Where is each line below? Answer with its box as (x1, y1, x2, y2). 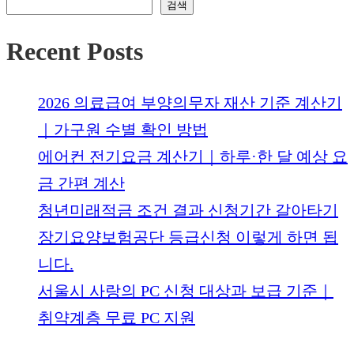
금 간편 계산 (38, 174, 125, 192)
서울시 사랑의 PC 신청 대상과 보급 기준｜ (38, 281, 333, 299)
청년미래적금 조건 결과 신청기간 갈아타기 (38, 201, 338, 219)
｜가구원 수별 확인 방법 (38, 120, 208, 138)
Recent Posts (6, 37, 143, 66)
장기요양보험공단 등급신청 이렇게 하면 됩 (38, 228, 338, 246)
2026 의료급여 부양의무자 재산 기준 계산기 (38, 93, 342, 111)
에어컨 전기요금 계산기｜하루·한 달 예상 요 (38, 147, 348, 165)
